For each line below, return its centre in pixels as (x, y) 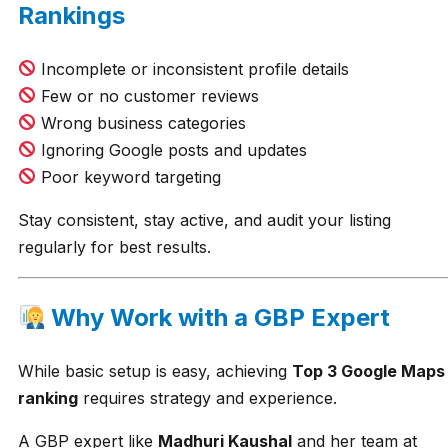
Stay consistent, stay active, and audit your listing (204, 219)
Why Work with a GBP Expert (218, 318)
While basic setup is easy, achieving (155, 371)
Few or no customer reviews (148, 95)
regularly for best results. (114, 246)
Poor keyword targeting (129, 176)
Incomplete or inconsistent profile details (193, 68)
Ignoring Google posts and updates (172, 149)
